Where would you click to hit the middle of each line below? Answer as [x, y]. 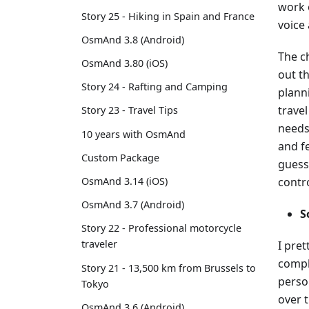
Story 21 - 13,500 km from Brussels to [169, 268]
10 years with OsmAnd [133, 134]
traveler [99, 244]
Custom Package [120, 157]
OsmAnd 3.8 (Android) [133, 39]
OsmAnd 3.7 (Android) [133, 205]
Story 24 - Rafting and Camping [154, 87]
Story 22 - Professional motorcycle [161, 228]
